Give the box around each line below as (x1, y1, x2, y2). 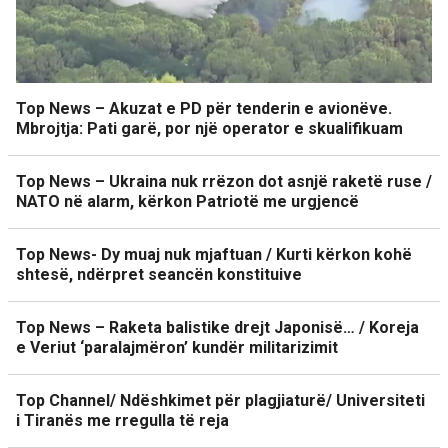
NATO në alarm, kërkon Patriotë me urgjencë (16, 192, 359, 211)
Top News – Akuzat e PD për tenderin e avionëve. (16, 99, 392, 118)
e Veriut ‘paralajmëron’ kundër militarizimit (16, 338, 338, 357)
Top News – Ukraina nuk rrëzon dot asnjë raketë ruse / (16, 172, 432, 191)
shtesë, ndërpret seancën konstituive (16, 265, 302, 284)
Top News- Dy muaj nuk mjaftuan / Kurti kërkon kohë (16, 245, 412, 264)
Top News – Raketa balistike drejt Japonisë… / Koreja (16, 318, 419, 337)
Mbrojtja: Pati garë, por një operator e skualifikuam (16, 119, 403, 138)
